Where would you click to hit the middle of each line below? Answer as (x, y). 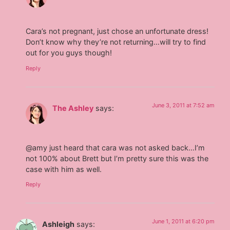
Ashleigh (59, 224)
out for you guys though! (69, 53)
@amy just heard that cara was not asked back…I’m (116, 148)
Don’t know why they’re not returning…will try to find (116, 42)
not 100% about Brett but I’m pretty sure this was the (117, 159)
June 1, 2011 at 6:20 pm (183, 222)
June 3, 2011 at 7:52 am (183, 105)
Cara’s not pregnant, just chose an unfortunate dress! (117, 31)
